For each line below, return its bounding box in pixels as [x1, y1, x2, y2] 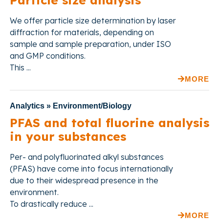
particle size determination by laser [45, 16, 176, 26]
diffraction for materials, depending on [10, 27, 154, 38]
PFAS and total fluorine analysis [10, 115, 209, 131]
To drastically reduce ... [10, 199, 93, 209]
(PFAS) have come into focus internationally [10, 164, 173, 174]
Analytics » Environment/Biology [10, 102, 131, 110]
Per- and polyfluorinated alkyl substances [10, 152, 164, 162]
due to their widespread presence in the [10, 175, 158, 186]
